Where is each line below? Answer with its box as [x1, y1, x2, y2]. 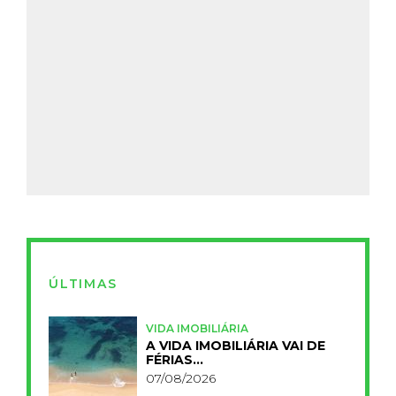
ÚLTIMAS [49, 275, 118, 292]
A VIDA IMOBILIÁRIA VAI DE [146, 337, 325, 354]
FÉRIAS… [146, 351, 203, 368]
